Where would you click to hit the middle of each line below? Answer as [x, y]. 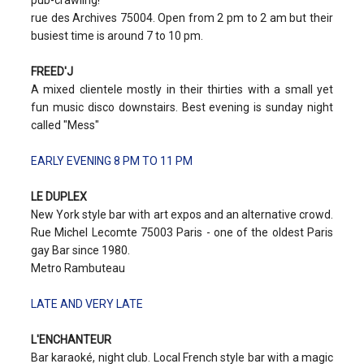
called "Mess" [65, 126]
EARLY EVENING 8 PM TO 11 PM [112, 161]
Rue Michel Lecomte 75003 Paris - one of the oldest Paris [182, 233]
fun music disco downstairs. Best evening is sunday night [182, 108]
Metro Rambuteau [78, 269]
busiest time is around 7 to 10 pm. [117, 36]
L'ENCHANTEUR [71, 340]
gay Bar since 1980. [80, 251]
